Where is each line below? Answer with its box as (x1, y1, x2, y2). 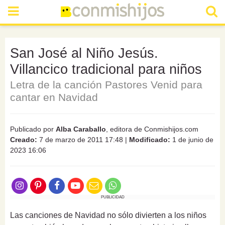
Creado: (10, 136, 37, 144)
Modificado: (129, 136, 170, 144)
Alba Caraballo (56, 125, 106, 133)
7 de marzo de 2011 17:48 (37, 136, 123, 144)
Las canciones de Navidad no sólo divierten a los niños (10, 211, 206, 220)
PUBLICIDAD (100, 195, 125, 200)
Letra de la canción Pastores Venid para (10, 79, 202, 90)
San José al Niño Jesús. (10, 46, 158, 61)
